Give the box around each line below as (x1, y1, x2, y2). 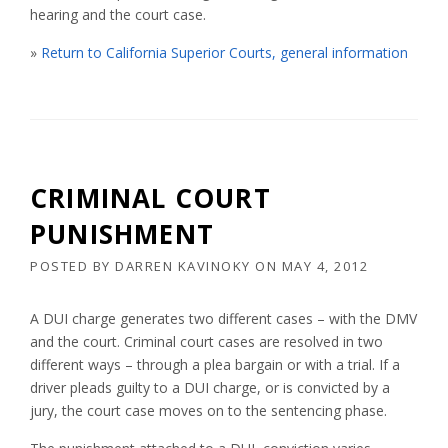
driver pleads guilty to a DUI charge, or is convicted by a (30, 378, 390, 398)
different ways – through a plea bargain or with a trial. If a (30, 355, 400, 375)
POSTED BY (30, 257, 115, 276)
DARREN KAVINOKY (115, 257, 251, 276)
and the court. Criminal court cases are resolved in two (30, 332, 383, 352)
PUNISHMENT (30, 216, 214, 253)
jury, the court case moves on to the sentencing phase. (30, 401, 387, 421)
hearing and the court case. (30, 5, 206, 25)
